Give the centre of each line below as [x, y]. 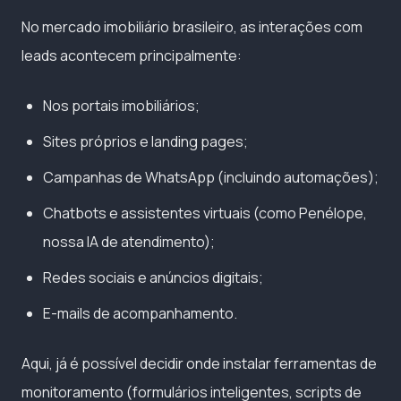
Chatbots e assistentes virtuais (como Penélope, [205, 213]
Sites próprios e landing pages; [145, 141]
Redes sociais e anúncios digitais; [153, 277]
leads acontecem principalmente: [132, 55]
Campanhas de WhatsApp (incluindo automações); [211, 177]
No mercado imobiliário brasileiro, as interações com [192, 26]
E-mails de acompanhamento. [140, 313]
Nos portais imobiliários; [121, 105]
